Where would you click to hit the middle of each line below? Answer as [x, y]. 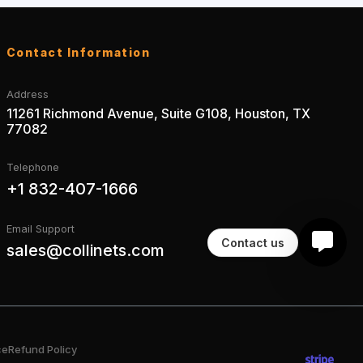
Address [27, 94]
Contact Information [78, 52]
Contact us [253, 242]
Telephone [32, 167]
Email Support [40, 228]
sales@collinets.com [85, 250]
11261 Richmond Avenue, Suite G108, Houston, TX [158, 113]
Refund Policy [43, 350]
